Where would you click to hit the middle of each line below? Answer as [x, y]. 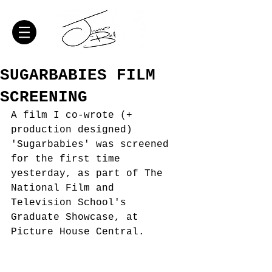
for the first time [69, 159]
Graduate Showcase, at [78, 217]
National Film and [66, 188]
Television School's [72, 203]
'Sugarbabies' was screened [93, 144]
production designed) [75, 130]
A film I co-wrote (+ [75, 115]
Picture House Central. [81, 232]
